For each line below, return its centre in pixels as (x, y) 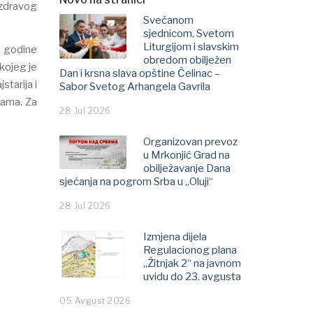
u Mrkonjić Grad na (187, 155)
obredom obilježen (187, 60)
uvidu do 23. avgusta (192, 277)
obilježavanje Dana (187, 168)
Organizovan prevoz (190, 142)
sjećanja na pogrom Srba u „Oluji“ (136, 182)
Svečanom (168, 20)
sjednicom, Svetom (189, 34)
